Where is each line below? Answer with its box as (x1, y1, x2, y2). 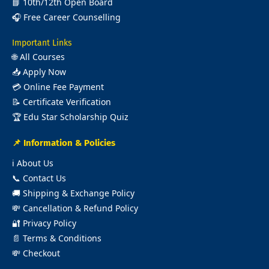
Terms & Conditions (23, 232, 101, 244)
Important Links (12, 38, 72, 48)
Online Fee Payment (23, 81, 104, 92)
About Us (17, 157, 53, 169)
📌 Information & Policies (12, 138, 115, 148)
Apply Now (23, 66, 66, 77)
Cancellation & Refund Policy (23, 202, 138, 214)
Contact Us (23, 172, 66, 184)
